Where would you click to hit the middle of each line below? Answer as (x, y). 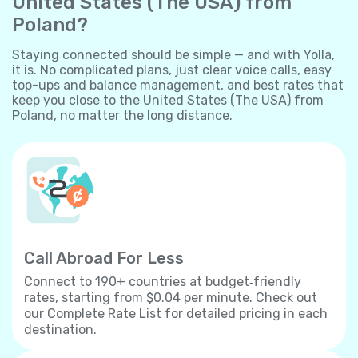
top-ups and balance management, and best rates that (178, 85)
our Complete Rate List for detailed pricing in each (176, 313)
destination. (60, 329)
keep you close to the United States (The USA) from (168, 100)
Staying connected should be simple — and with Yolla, (173, 54)
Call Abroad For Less (104, 258)
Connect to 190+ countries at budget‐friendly (163, 281)
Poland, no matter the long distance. (122, 115)
